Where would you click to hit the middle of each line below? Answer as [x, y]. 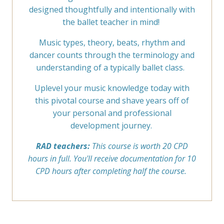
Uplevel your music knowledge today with [112, 88]
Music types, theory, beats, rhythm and [112, 42]
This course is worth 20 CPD [139, 146]
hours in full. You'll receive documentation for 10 [112, 158]
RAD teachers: [63, 146]
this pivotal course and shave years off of [112, 100]
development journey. [112, 125]
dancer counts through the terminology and [112, 55]
